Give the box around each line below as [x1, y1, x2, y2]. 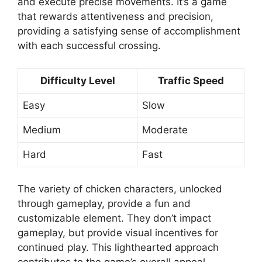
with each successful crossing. [18, 40, 161, 52]
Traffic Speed [157, 74, 224, 87]
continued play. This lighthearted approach [18, 242, 219, 254]
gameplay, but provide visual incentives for [18, 227, 218, 239]
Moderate [142, 123, 188, 136]
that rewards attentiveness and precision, [18, 11, 213, 23]
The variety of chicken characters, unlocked [18, 183, 222, 195]
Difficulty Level [40, 74, 115, 87]
